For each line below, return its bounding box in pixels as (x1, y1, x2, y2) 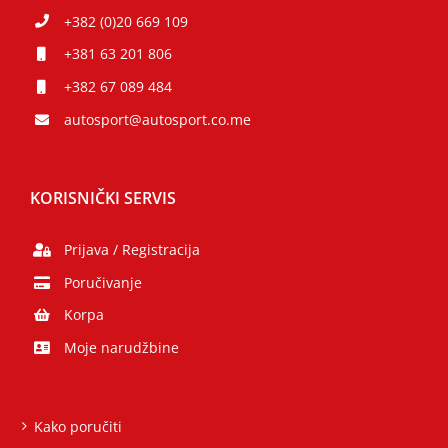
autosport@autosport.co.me (63, 109, 251, 129)
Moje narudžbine (63, 338, 179, 358)
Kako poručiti (34, 417, 122, 437)
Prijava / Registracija (63, 239, 200, 259)
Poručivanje (63, 272, 142, 292)
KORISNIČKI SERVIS (30, 186, 176, 209)
